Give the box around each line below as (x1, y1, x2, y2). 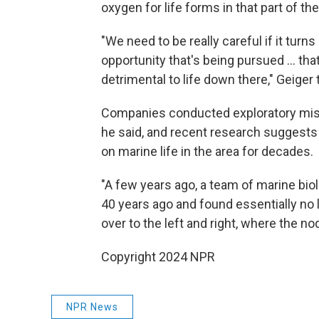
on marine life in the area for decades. (101, 144, 313, 159)
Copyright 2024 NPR (101, 249, 215, 264)
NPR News (66, 301, 118, 313)
